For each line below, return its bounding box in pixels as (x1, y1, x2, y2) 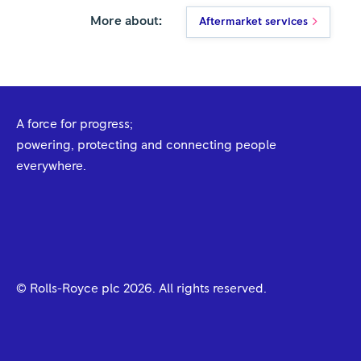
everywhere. (16, 160, 86, 173)
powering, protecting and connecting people (16, 139, 276, 152)
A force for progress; (16, 118, 133, 131)
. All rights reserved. (152, 282, 267, 296)
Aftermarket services (199, 16, 309, 28)
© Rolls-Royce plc (16, 282, 123, 296)
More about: (90, 15, 163, 28)
